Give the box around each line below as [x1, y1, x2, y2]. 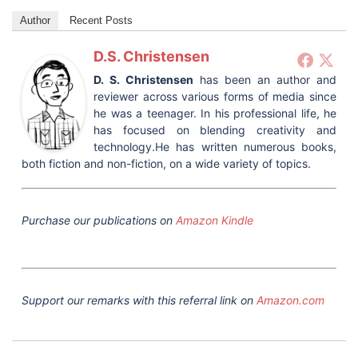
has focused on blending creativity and [93, 123, 336, 137]
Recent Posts [70, 14, 133, 27]
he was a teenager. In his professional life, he [93, 106, 336, 121]
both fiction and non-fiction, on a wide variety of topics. [22, 157, 311, 171]
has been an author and [193, 73, 336, 87]
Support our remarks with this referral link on [22, 293, 257, 308]
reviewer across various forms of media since [93, 89, 336, 104]
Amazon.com [257, 293, 324, 308]
